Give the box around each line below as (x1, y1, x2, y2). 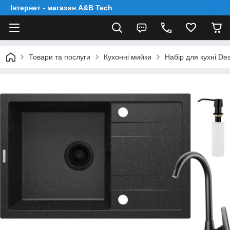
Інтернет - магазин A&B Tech (10, 4, 112, 12)
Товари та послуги (29, 53, 90, 61)
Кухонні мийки (104, 53, 151, 61)
